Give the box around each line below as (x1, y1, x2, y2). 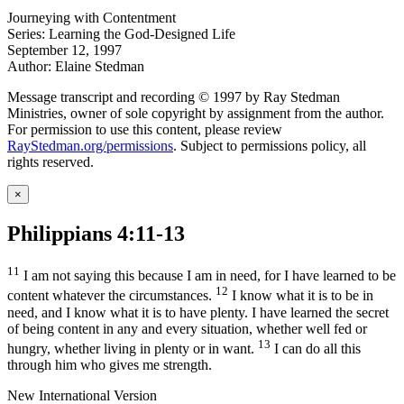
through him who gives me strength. (7, 357, 212, 373)
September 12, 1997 (7, 42, 122, 59)
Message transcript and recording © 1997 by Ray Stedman (7, 89, 340, 106)
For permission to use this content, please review (7, 122, 282, 138)
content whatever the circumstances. (7, 288, 216, 304)
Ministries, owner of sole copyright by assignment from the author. (7, 106, 384, 122)
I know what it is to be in (228, 288, 373, 304)
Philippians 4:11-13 (7, 222, 185, 246)
